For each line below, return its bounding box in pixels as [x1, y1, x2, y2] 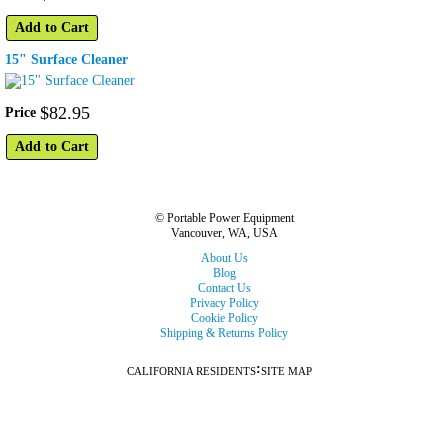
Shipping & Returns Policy [160, 326, 288, 341]
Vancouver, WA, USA [170, 226, 278, 241]
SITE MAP [260, 365, 312, 378]
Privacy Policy [189, 296, 259, 311]
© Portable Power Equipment [154, 211, 294, 226]
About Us [200, 251, 248, 266]
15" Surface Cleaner [5, 52, 128, 68]
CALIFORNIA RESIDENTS [126, 365, 256, 378]
